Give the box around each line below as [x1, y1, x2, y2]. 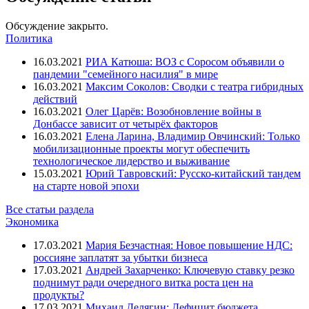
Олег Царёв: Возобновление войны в [86, 105, 261, 117]
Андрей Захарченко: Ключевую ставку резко [86, 263, 295, 276]
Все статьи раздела [6, 203, 94, 215]
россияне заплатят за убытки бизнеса [33, 251, 208, 263]
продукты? [33, 288, 84, 301]
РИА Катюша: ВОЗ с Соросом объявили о [86, 55, 284, 68]
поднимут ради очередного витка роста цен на [33, 276, 253, 288]
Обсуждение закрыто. [6, 19, 108, 32]
